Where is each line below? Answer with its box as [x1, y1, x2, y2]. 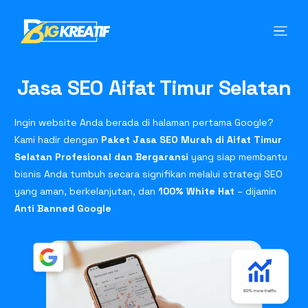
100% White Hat [158, 185, 235, 197]
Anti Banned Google [14, 202, 112, 214]
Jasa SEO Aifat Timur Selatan [16, 74, 291, 101]
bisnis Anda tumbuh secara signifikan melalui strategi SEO [14, 168, 283, 180]
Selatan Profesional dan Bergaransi [14, 151, 189, 163]
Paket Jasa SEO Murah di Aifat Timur [101, 133, 283, 146]
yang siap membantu [188, 151, 288, 163]
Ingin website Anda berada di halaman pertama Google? [14, 116, 274, 129]
